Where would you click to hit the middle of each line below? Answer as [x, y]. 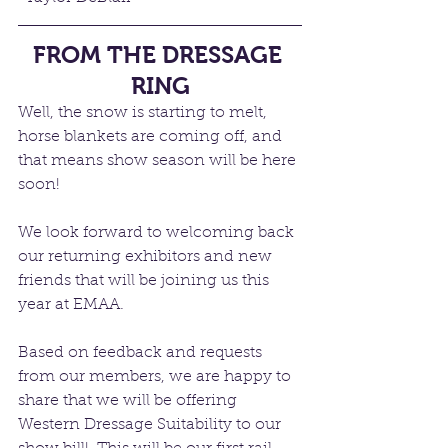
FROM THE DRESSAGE [160, 54]
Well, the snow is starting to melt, [144, 112]
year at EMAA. [75, 304]
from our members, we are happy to [156, 376]
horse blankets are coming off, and [152, 136]
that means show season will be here [159, 160]
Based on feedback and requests [142, 352]
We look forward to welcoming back [158, 232]
